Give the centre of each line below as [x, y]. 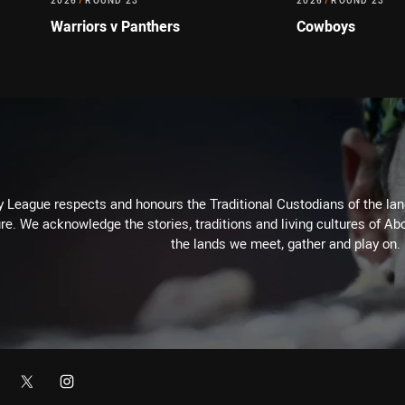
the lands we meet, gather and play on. [286, 243]
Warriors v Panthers [115, 26]
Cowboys [326, 26]
